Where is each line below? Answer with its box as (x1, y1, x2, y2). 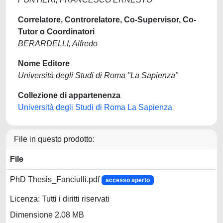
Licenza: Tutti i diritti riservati (10, 195, 110, 204)
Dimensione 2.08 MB (10, 211, 84, 220)
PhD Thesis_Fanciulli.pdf (10, 175, 102, 184)
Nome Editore (18, 59, 70, 68)
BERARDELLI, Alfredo (18, 39, 98, 48)
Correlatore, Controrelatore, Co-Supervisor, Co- (18, 15, 196, 24)
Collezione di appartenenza (18, 91, 120, 100)
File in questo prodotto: (14, 135, 95, 143)
